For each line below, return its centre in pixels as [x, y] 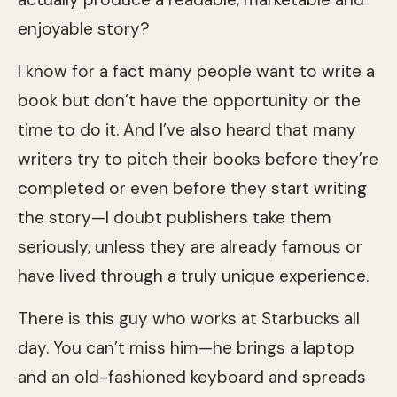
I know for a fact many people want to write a [196, 71]
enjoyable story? [84, 28]
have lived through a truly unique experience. [193, 276]
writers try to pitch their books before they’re [198, 159]
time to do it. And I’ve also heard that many [187, 129]
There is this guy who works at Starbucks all [189, 318]
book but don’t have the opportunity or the [189, 100]
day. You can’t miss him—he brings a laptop [186, 347]
